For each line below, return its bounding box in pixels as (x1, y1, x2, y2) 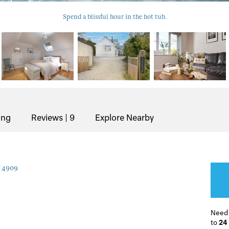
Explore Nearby (95, 112, 154, 123)
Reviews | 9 (31, 112, 75, 123)
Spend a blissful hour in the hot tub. (62, 12, 167, 21)
